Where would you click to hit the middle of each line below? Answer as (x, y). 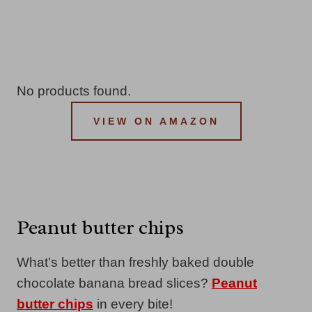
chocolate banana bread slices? (114, 283)
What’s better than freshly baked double (135, 262)
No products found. (74, 91)
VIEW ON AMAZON (156, 121)
